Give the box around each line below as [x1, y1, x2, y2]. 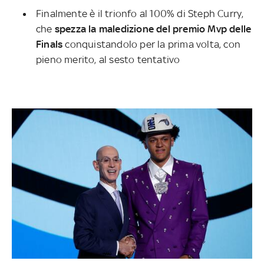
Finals [36, 38, 63, 51]
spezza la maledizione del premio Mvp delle [54, 23, 252, 35]
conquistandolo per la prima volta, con [62, 38, 241, 51]
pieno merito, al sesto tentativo [36, 54, 183, 66]
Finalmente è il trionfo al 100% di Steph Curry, [36, 8, 244, 20]
